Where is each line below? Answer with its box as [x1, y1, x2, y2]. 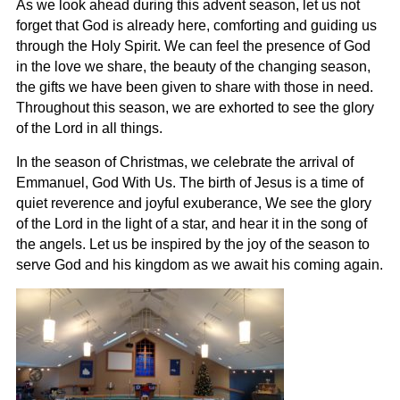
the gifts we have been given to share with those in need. [15, 79, 373, 96]
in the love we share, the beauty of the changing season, [15, 59, 371, 75]
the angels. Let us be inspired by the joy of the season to [15, 237, 370, 253]
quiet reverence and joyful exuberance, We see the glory [15, 196, 371, 212]
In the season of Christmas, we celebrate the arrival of [15, 154, 354, 171]
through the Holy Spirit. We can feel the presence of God [15, 38, 371, 54]
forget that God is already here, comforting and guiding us [15, 18, 377, 34]
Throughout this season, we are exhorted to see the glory [15, 100, 374, 116]
